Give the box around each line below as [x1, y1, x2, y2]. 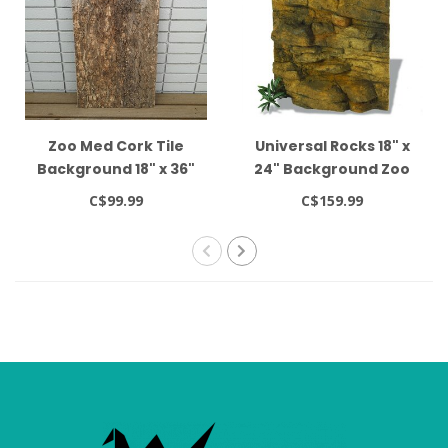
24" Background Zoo [254, 158, 411, 179]
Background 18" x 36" [36, 158, 195, 179]
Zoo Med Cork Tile [47, 135, 184, 156]
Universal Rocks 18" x [254, 135, 410, 156]
